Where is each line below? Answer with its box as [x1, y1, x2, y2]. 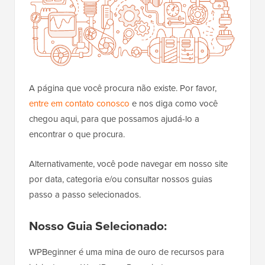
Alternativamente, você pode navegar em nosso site [29, 157, 228, 170]
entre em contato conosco [29, 96, 130, 110]
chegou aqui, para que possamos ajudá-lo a [29, 112, 199, 125]
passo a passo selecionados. [29, 188, 141, 201]
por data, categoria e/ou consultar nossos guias [29, 172, 212, 186]
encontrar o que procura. [29, 127, 125, 141]
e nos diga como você [130, 96, 218, 110]
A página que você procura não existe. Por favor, [29, 81, 216, 95]
